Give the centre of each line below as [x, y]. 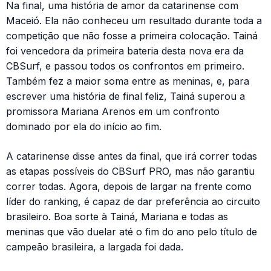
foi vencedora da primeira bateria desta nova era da [125, 51]
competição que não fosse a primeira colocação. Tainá [132, 36]
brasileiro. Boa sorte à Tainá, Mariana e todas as [117, 217]
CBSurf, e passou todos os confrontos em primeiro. [125, 66]
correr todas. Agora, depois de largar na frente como [129, 186]
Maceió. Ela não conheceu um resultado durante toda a [134, 21]
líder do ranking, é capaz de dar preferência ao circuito [133, 201]
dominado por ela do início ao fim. [84, 126]
